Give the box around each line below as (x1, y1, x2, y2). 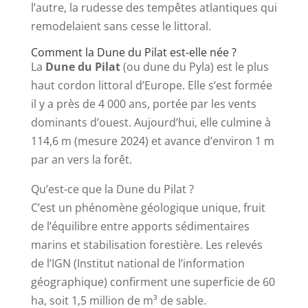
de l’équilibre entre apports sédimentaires (30, 219, 250, 234)
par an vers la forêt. (30, 152, 132, 168)
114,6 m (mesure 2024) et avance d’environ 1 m (30, 133, 274, 149)
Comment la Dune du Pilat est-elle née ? (30, 45, 236, 60)
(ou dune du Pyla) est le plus (120, 59, 269, 75)
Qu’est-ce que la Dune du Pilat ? (30, 181, 194, 197)
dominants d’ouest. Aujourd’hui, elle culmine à (30, 115, 271, 131)
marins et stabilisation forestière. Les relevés (30, 237, 263, 253)
